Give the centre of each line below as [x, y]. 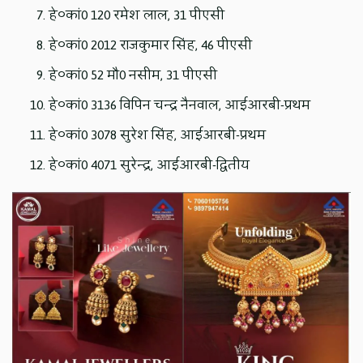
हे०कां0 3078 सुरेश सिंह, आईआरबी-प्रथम [158, 135]
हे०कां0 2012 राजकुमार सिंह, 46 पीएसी [151, 45]
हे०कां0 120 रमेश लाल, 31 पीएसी [137, 15]
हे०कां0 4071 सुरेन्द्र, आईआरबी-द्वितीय [149, 164]
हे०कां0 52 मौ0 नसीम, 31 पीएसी [133, 75]
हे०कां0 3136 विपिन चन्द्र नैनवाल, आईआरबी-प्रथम [180, 105]
